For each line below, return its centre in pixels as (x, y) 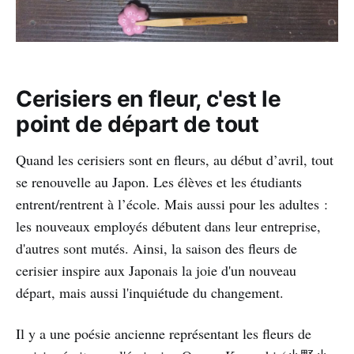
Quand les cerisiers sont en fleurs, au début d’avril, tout (175, 159)
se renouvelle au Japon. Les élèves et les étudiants (159, 181)
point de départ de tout (137, 124)
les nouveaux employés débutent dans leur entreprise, (168, 226)
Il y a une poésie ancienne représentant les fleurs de (164, 333)
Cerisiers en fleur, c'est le (149, 98)
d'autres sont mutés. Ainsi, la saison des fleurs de (156, 248)
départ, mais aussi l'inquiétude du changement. (150, 292)
